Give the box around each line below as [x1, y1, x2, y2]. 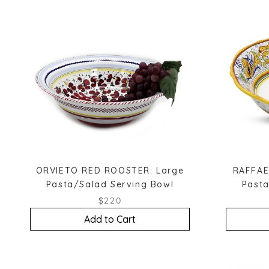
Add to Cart [84, 213, 136, 225]
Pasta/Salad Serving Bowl [46, 178, 174, 190]
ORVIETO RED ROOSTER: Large [35, 165, 184, 176]
